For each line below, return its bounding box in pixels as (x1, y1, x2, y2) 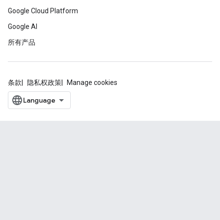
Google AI (8, 23, 37, 30)
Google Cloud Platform (8, 7, 78, 15)
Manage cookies (67, 79, 117, 86)
